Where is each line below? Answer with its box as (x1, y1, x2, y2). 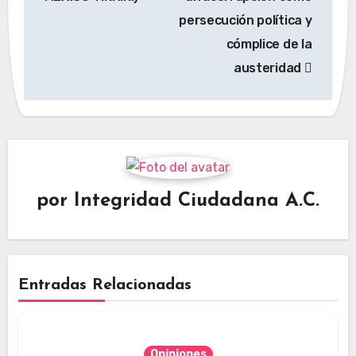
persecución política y (179, 13, 312, 29)
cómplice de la (226, 37, 312, 52)
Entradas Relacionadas (17, 277, 192, 294)
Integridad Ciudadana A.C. (74, 191, 319, 211)
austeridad (234, 60, 304, 76)
